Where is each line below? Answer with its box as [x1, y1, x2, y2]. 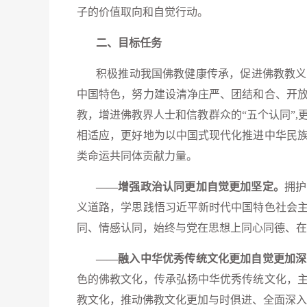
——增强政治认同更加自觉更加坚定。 [96, 180, 285, 193]
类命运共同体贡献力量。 [77, 149, 197, 162]
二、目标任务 [96, 36, 162, 49]
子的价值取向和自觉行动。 [77, 5, 208, 18]
